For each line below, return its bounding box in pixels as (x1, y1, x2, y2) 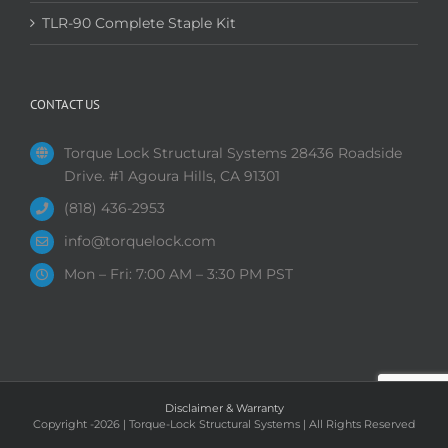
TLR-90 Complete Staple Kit (42, 13, 236, 32)
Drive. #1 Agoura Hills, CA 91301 (63, 166, 280, 185)
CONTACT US (30, 95, 100, 113)
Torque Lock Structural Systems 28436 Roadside (63, 143, 402, 162)
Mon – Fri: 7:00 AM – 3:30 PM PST (63, 264, 293, 283)
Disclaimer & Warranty (164, 400, 284, 415)
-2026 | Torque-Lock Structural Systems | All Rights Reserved (90, 416, 415, 431)
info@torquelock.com (63, 232, 216, 251)
